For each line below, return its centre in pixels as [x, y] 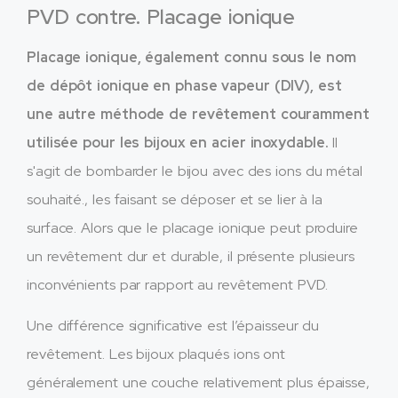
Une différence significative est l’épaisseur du [173, 326]
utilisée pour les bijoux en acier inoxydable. [178, 142]
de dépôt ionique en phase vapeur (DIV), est [184, 85]
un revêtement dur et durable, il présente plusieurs [191, 256]
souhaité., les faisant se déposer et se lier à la [175, 199]
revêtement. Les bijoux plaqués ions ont [156, 354]
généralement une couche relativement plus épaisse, [198, 383]
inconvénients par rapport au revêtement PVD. [177, 284]
